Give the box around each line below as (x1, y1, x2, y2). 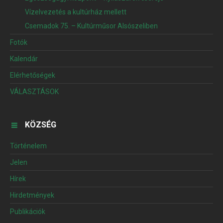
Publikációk (10, 208, 45, 216)
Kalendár (10, 55, 38, 63)
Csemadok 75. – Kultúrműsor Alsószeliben (25, 22, 158, 30)
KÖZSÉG (25, 120, 56, 130)
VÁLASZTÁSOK (10, 88, 59, 96)
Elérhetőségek (10, 71, 55, 80)
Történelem (10, 142, 47, 150)
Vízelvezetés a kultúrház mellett (25, 8, 126, 16)
